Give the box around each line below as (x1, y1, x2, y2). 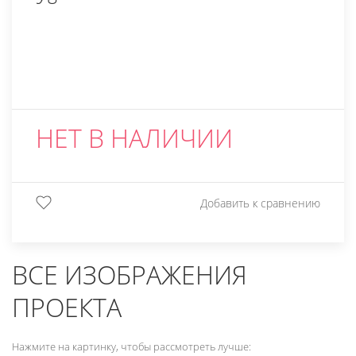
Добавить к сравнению (200, 195, 320, 211)
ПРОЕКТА (12, 290, 122, 325)
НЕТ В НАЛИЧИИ (36, 121, 233, 156)
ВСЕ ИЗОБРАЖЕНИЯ (12, 257, 247, 292)
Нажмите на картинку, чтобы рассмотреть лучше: (12, 339, 251, 354)
